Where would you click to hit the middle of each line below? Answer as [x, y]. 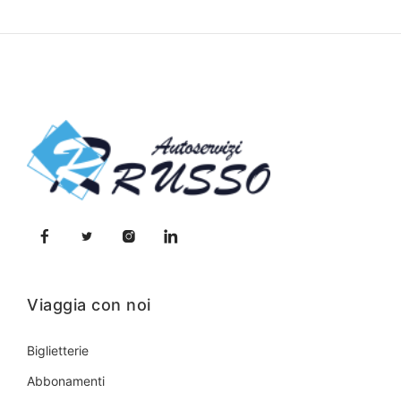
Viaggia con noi [89, 304]
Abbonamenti [66, 380]
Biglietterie [58, 350]
